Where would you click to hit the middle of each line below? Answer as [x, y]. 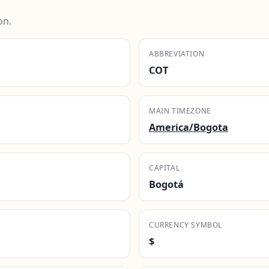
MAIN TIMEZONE [180, 110]
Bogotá [166, 184]
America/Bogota [189, 127]
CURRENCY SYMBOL [186, 225]
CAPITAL [165, 168]
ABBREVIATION [177, 53]
